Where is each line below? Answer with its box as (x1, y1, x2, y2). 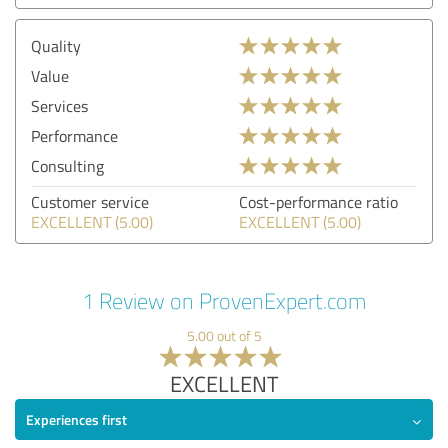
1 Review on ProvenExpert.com (82, 285, 366, 315)
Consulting (31, 154, 104, 177)
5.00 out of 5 (186, 325, 262, 345)
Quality (31, 34, 81, 57)
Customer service (31, 190, 149, 213)
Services (31, 94, 88, 117)
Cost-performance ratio (239, 190, 398, 213)
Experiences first (26, 409, 127, 429)
